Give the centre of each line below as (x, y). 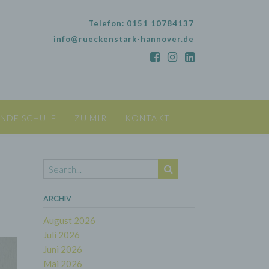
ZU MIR (91, 118)
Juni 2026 (62, 249)
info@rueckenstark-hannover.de (124, 39)
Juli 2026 (61, 235)
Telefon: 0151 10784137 (141, 23)
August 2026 (69, 220)
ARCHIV (57, 198)
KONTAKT (147, 118)
